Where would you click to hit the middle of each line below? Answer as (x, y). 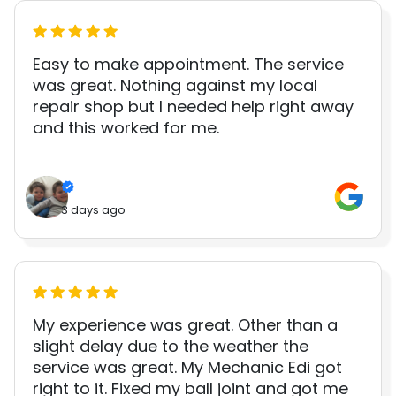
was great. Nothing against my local (175, 85)
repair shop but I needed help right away (193, 106)
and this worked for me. (126, 127)
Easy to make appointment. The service (188, 64)
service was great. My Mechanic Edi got (187, 367)
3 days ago (93, 209)
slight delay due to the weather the (171, 346)
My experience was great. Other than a (185, 324)
